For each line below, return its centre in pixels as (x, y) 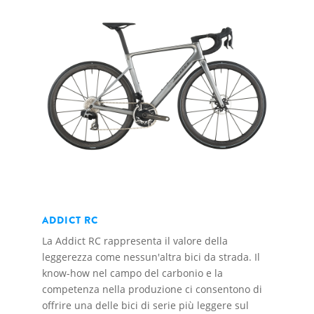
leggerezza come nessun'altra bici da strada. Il (151, 257)
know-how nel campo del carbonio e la (132, 273)
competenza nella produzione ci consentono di (152, 289)
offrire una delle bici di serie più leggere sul (145, 306)
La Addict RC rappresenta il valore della (135, 241)
